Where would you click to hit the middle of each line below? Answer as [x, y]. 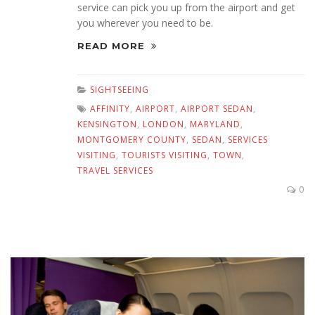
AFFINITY [110, 109]
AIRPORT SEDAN [217, 109]
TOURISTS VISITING [165, 155]
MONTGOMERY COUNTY [132, 140]
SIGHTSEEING [120, 90]
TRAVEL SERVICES [115, 171]
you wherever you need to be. [145, 23]
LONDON [163, 124]
